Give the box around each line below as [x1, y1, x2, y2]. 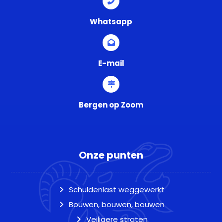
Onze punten [79, 148, 143, 162]
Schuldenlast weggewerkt [69, 184, 165, 195]
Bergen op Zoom [79, 100, 143, 110]
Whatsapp [90, 16, 132, 27]
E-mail [98, 58, 124, 68]
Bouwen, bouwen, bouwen [69, 199, 165, 210]
